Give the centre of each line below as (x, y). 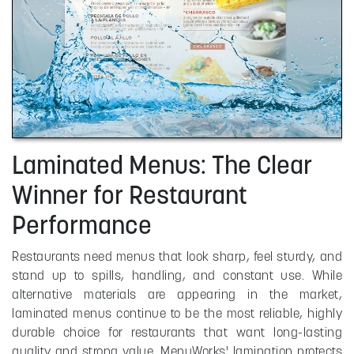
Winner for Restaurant (130, 195)
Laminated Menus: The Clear (162, 165)
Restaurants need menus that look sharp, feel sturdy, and (177, 256)
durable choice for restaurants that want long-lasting (177, 332)
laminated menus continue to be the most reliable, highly (177, 313)
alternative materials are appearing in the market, (177, 294)
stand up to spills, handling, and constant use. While (177, 275)
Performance (82, 225)
